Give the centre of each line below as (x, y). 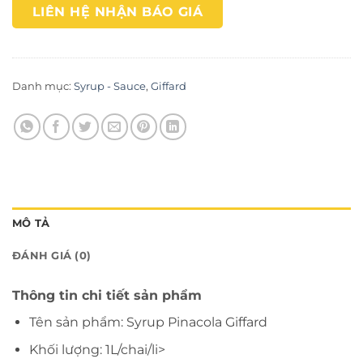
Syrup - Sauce (110, 86)
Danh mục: (43, 86)
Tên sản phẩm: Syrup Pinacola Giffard (148, 322)
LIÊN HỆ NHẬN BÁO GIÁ (118, 12)
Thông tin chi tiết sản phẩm (107, 295)
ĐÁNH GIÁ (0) (52, 255)
